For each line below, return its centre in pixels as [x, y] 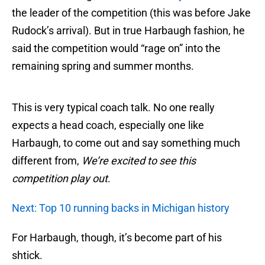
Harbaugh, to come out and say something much [126, 143]
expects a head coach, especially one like [108, 125]
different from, [47, 161]
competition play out [60, 179]
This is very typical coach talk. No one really [113, 108]
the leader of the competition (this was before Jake [131, 13]
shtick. [27, 256]
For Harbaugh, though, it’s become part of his [117, 238]
